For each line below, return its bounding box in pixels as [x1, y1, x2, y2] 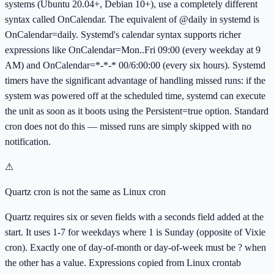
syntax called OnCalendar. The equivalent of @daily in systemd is [5, 13, 259, 24]
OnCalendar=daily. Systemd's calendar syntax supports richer [5, 29, 241, 40]
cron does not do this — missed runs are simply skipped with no [5, 120, 251, 131]
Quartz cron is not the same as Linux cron [5, 186, 166, 197]
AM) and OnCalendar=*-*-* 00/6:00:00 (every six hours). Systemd [5, 59, 265, 70]
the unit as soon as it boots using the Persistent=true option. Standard [5, 105, 268, 116]
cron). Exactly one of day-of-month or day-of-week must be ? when [5, 242, 266, 253]
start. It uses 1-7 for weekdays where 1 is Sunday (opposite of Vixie [5, 226, 265, 237]
